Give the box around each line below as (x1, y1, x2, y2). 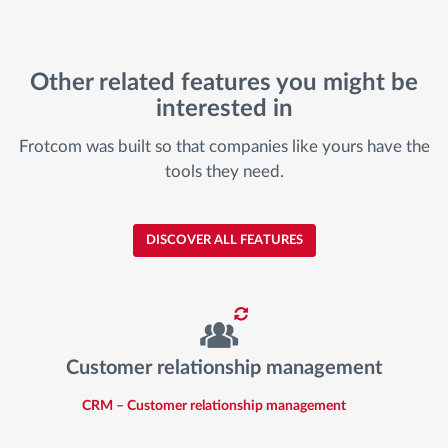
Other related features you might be (30, 70, 418, 95)
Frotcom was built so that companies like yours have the (18, 138, 430, 156)
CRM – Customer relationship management (82, 398, 346, 413)
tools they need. (164, 163, 284, 181)
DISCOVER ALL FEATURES (145, 234, 303, 248)
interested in (155, 96, 293, 121)
